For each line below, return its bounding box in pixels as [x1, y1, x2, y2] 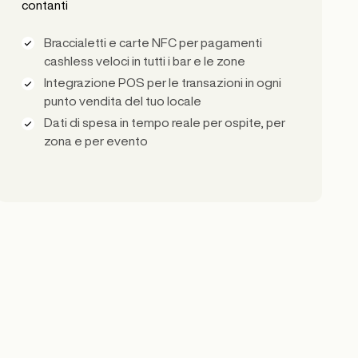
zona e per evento [44, 134, 149, 148]
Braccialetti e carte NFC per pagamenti [44, 35, 263, 49]
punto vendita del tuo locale [44, 93, 202, 107]
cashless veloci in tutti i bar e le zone [44, 54, 246, 67]
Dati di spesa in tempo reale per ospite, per [44, 116, 286, 129]
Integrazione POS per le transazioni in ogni [44, 75, 282, 89]
